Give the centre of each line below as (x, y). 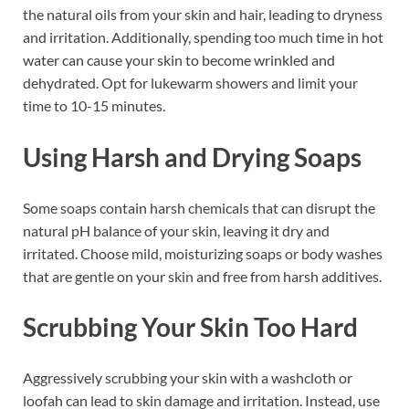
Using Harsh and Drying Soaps (192, 157)
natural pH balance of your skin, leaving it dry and (176, 230)
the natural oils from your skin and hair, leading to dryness (203, 15)
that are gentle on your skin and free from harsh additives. (202, 276)
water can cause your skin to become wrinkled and (179, 60)
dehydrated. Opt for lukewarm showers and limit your (190, 83)
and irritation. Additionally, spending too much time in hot (203, 37)
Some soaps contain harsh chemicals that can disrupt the (199, 207)
